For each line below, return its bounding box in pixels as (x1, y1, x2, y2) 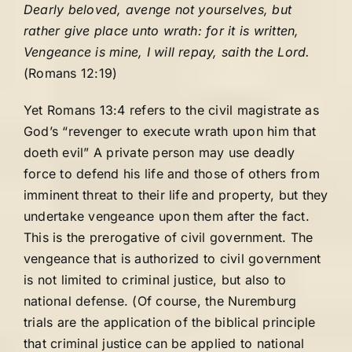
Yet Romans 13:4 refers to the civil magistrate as (24, 102, 319, 118)
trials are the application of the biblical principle (24, 314, 316, 330)
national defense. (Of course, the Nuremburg (24, 293, 297, 309)
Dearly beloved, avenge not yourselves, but (24, 2, 292, 17)
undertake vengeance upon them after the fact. (24, 208, 310, 224)
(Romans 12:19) (24, 65, 118, 81)
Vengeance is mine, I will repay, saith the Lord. (24, 44, 310, 60)
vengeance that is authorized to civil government (24, 251, 321, 266)
